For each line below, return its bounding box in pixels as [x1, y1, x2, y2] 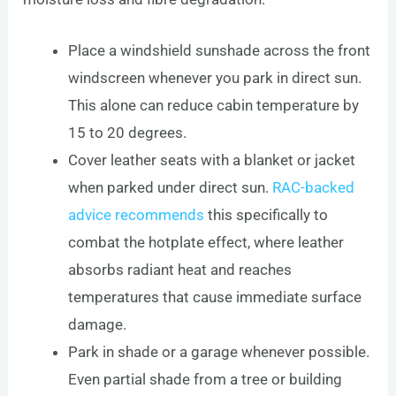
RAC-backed [272, 179, 355, 197]
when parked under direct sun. [68, 179, 273, 197]
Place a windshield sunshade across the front [68, 42, 371, 60]
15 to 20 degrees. [68, 124, 187, 142]
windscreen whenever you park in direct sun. [68, 69, 362, 88]
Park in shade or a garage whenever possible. [68, 343, 370, 362]
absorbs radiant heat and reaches [68, 261, 293, 279]
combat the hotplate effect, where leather [68, 233, 345, 252]
